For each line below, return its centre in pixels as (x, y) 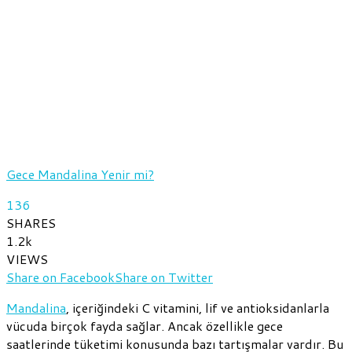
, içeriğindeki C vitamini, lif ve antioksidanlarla (198, 307)
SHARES (31, 222)
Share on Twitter (164, 277)
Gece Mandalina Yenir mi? (80, 174)
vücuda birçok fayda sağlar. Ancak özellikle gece (145, 325)
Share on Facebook (60, 277)
